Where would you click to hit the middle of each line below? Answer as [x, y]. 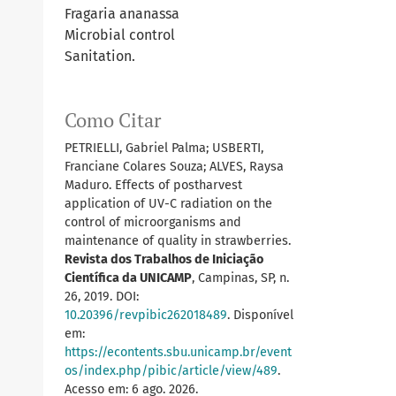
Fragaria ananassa [122, 14]
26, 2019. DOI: [102, 297]
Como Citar [113, 121]
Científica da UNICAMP [128, 278]
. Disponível [260, 316]
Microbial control [120, 35]
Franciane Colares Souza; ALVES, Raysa [174, 167]
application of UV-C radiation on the [168, 204]
